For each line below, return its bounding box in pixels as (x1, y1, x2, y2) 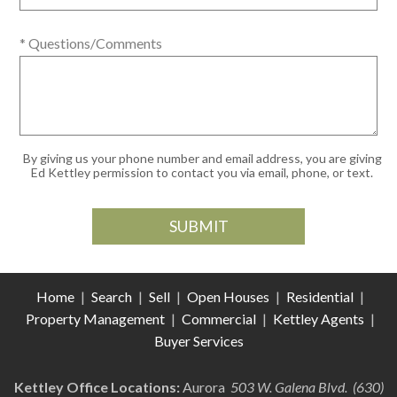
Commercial (182, 309, 259, 327)
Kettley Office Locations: (13, 378, 180, 395)
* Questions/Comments (19, 34, 162, 51)
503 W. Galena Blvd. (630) (230, 378, 384, 395)
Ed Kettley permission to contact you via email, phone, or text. (31, 164, 373, 180)
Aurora (179, 378, 230, 395)
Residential (286, 287, 354, 305)
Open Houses (187, 287, 269, 305)
